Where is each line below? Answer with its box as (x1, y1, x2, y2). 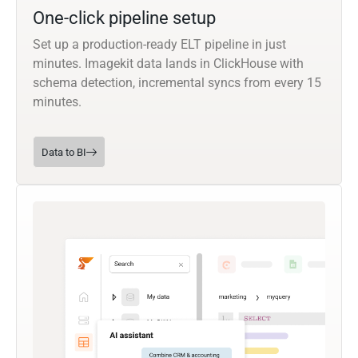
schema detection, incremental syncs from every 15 (33, 74, 321, 90)
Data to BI (42, 145, 86, 158)
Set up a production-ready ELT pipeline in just (33, 36, 286, 52)
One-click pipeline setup (33, 7, 216, 28)
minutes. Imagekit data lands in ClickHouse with (33, 55, 304, 71)
